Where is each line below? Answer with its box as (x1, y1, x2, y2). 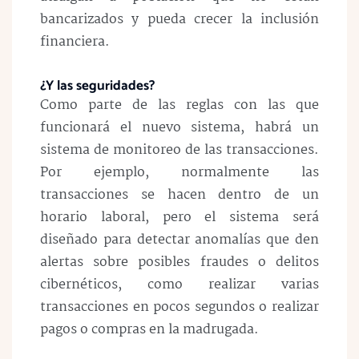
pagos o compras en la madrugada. (40, 318, 262, 341)
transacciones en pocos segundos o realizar (40, 296, 319, 318)
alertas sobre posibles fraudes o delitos (40, 251, 319, 273)
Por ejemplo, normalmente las (40, 161, 319, 184)
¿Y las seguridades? (40, 74, 155, 97)
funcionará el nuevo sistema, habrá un (40, 116, 319, 139)
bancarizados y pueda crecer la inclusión (40, 9, 319, 31)
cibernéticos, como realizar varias (40, 273, 319, 296)
